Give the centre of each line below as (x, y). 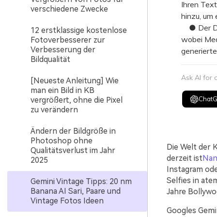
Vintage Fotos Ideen (67, 201)
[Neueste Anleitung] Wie (75, 81)
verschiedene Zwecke (69, 9)
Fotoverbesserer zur (68, 40)
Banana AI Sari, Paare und (76, 191)
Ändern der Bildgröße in (73, 131)
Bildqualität (50, 59)
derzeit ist (184, 158)
